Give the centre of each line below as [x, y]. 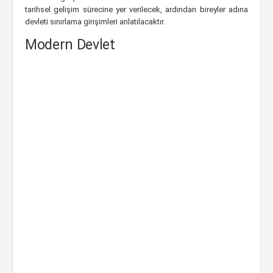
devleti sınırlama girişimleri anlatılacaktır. [95, 22]
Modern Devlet [70, 45]
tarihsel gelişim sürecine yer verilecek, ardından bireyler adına [136, 9]
